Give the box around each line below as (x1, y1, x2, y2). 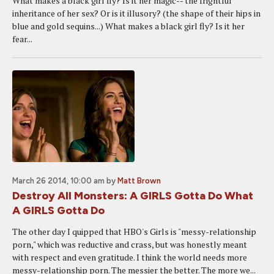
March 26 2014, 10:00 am (12, 176, 105, 185)
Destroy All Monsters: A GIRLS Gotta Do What (12, 189, 253, 202)
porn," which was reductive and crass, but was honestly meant (12, 239, 247, 250)
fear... (12, 33, 32, 45)
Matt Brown (117, 176, 161, 185)
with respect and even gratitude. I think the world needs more (12, 251, 247, 263)
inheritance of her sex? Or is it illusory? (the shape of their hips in (12, 7, 261, 19)
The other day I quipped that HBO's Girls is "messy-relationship (12, 226, 256, 237)
